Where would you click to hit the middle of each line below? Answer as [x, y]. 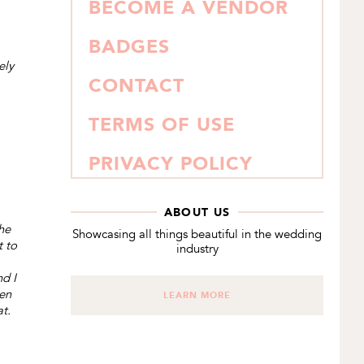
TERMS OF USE [162, 124]
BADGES [129, 46]
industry [197, 249]
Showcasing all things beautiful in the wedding [197, 234]
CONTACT [136, 85]
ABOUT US [197, 212]
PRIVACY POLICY [171, 163]
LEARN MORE [197, 295]
